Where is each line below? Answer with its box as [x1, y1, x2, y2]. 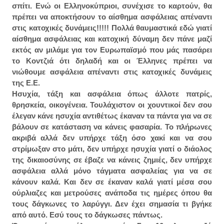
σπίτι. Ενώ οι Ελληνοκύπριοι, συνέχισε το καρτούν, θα [12, 1, 212, 10]
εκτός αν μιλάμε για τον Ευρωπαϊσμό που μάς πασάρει [12, 45, 212, 54]
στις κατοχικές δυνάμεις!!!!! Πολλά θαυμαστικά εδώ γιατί [12, 23, 212, 32]
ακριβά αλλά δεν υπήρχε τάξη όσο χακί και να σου [12, 133, 212, 142]
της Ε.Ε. [12, 78, 42, 87]
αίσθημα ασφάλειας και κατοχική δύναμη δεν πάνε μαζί [12, 34, 212, 43]
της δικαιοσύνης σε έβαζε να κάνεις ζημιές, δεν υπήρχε [12, 155, 212, 164]
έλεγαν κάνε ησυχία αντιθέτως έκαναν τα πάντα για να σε [12, 111, 212, 120]
